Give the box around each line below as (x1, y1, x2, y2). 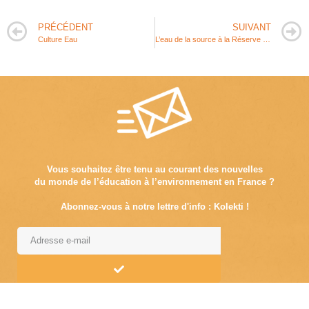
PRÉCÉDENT (38, 21, 93, 32)
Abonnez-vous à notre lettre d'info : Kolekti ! (60, 201, 249, 212)
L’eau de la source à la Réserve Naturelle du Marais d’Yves (262, 34, 270, 43)
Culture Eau (38, 34, 77, 43)
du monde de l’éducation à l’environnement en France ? (34, 177, 275, 188)
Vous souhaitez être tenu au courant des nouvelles (46, 164, 263, 175)
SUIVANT (232, 21, 271, 32)
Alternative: (17, 285, 72, 297)
